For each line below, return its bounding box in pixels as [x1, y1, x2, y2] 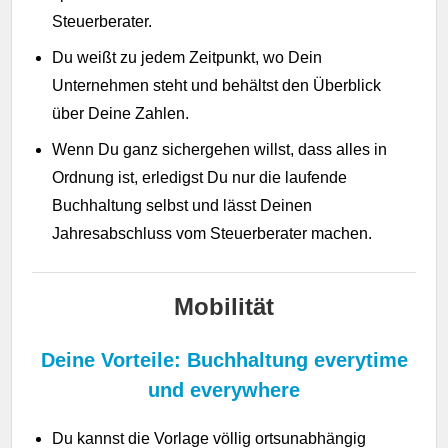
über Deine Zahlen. [52, 104, 190, 122]
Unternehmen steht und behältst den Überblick [52, 76, 382, 94]
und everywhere [148, 378, 300, 401]
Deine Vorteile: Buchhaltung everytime [40, 348, 408, 371]
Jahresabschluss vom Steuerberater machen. [52, 224, 373, 242]
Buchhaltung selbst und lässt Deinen [52, 196, 313, 214]
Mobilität [174, 292, 274, 320]
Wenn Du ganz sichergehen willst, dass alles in [52, 140, 388, 158]
